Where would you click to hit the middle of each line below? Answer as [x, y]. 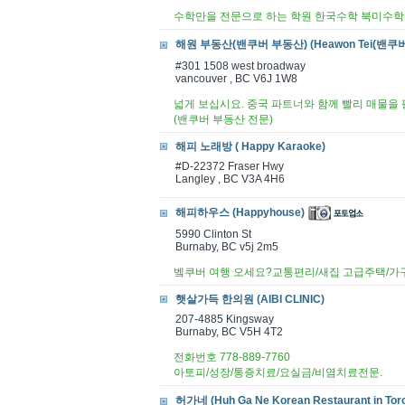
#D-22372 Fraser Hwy [230, 166]
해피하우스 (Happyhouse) [240, 213]
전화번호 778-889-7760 [232, 357]
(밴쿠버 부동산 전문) [223, 119]
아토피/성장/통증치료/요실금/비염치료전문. [278, 372]
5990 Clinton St [213, 234]
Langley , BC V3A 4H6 [230, 179]
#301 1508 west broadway [240, 66]
